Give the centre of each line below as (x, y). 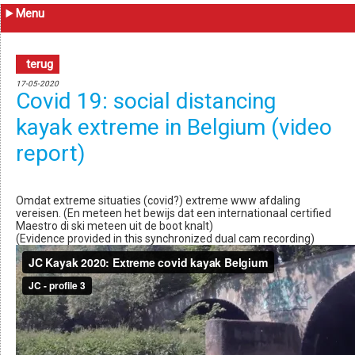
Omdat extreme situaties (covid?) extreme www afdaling (158, 200)
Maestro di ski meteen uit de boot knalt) (114, 225)
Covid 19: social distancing (145, 101)
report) (50, 153)
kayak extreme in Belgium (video (174, 127)
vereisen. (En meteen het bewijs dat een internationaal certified (173, 213)
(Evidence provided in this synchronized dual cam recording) (165, 238)
